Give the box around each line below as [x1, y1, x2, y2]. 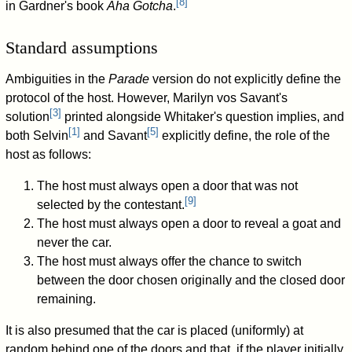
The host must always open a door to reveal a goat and [37, 217, 342, 231]
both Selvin [5, 129, 69, 143]
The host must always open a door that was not [37, 179, 299, 193]
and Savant [80, 129, 148, 143]
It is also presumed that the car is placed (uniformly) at [5, 324, 304, 338]
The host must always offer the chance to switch [37, 255, 302, 269]
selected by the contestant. [37, 198, 185, 212]
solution [5, 110, 50, 124]
